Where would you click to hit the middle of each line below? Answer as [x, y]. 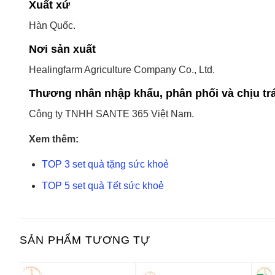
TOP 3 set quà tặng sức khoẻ [105, 165]
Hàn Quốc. [52, 26]
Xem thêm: [54, 139]
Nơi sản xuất [62, 49]
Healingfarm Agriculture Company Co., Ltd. [122, 70]
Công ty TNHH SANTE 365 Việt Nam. [111, 114]
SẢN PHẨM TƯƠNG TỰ [85, 240]
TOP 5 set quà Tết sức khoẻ [103, 185]
